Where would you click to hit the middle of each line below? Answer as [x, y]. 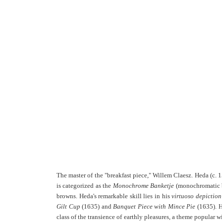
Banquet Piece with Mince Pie [154, 206]
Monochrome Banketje [143, 186]
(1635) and [97, 206]
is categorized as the [85, 186]
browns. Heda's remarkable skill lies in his [114, 196]
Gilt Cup [68, 206]
